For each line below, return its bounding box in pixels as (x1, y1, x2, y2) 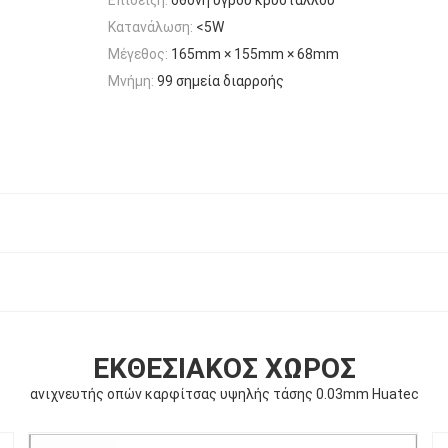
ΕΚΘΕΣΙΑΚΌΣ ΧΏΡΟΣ (92, 351, 356, 385)
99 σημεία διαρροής (157, 73, 284, 90)
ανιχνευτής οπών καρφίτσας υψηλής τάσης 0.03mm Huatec (29, 385, 419, 402)
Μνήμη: (108, 73, 154, 90)
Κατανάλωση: (108, 18, 193, 35)
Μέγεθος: (108, 46, 168, 63)
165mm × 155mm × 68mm (171, 46, 339, 63)
